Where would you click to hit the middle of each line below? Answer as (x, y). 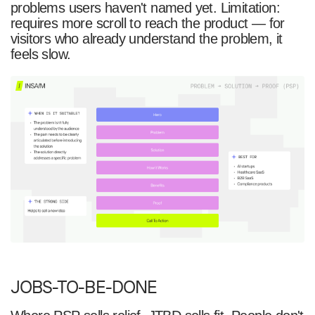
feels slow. (40, 54)
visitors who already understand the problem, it (146, 39)
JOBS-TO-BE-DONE (83, 287)
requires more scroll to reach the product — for (147, 24)
